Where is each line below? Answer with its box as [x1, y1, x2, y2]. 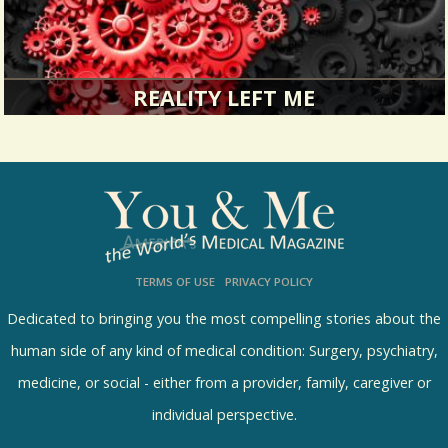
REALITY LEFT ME [133, 84, 316, 114]
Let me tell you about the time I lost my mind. [25, 142, 422, 166]
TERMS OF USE [135, 276, 216, 292]
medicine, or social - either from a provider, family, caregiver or [17, 374, 431, 394]
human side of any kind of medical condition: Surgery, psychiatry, [10, 342, 438, 362]
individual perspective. [151, 406, 297, 426]
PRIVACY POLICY [224, 276, 313, 292]
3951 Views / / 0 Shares [146, 170, 301, 190]
